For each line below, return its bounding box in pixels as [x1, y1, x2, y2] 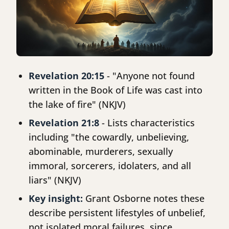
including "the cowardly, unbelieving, [29, 131, 189, 144]
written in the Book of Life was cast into [29, 84, 202, 97]
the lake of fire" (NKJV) [29, 98, 126, 111]
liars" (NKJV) [29, 174, 81, 187]
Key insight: [29, 192, 83, 205]
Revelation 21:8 [29, 117, 99, 129]
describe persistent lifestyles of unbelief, [29, 207, 205, 219]
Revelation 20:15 [29, 70, 104, 82]
